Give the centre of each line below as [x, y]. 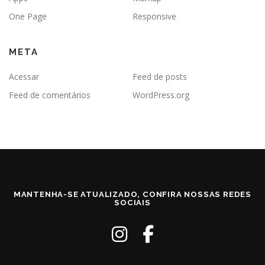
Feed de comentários [50, 95]
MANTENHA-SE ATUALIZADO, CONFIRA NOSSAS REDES [132, 195]
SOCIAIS [132, 203]
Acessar [24, 77]
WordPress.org [161, 95]
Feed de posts [160, 77]
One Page [28, 17]
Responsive [154, 17]
